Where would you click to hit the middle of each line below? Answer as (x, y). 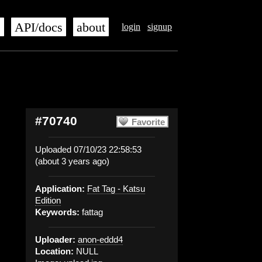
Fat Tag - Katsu (116, 189)
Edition (48, 200)
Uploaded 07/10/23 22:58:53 (88, 149)
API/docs (39, 27)
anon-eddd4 (100, 239)
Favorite (148, 122)
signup (160, 27)
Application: (60, 189)
